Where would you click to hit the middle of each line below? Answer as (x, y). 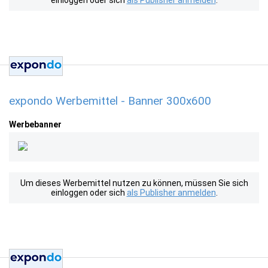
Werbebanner (35, 124)
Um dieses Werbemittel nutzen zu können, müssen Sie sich (134, 183)
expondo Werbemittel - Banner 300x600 (110, 101)
